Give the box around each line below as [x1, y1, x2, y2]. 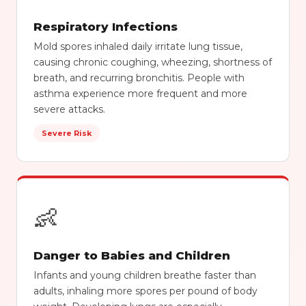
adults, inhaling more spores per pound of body [33, 285, 258, 297]
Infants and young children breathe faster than [33, 269, 256, 281]
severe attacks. [33, 103, 105, 115]
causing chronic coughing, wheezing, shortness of [33, 56, 272, 68]
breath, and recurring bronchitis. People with [33, 72, 245, 84]
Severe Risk [42, 128, 92, 138]
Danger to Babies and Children [33, 249, 230, 262]
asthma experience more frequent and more [33, 87, 247, 100]
